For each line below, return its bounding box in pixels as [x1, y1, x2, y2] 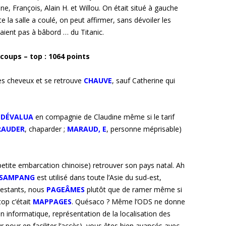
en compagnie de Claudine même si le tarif [35, 112, 175, 122]
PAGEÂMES [46, 185, 85, 195]
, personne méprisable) [106, 124, 182, 134]
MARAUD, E [67, 124, 106, 134]
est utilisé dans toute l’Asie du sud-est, [37, 173, 161, 183]
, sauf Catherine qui [112, 76, 175, 86]
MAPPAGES [33, 197, 72, 207]
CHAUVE [84, 76, 112, 86]
